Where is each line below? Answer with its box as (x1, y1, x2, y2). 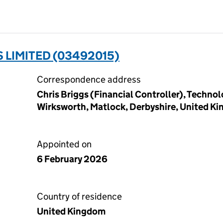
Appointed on (37, 138, 92, 150)
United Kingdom (37, 206, 106, 217)
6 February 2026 (37, 153, 108, 165)
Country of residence (37, 191, 122, 202)
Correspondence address (37, 74, 141, 85)
